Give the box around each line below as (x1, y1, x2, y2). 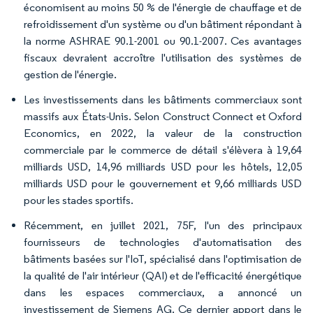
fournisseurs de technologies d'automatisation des (24, 235, 302, 249)
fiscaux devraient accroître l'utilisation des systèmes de (24, 51, 302, 65)
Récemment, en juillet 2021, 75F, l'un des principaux (24, 219, 302, 233)
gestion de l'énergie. (24, 68, 117, 82)
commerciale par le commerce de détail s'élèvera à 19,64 (24, 143, 302, 157)
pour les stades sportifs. (24, 194, 133, 208)
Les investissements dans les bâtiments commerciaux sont (24, 93, 302, 107)
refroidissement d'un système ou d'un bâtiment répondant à (24, 17, 302, 31)
